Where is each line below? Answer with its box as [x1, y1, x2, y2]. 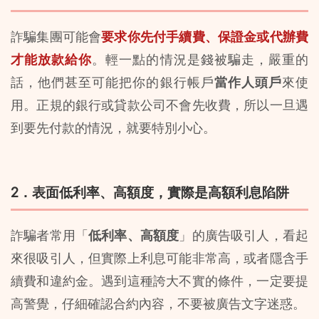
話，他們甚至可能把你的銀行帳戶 [11, 75, 214, 90]
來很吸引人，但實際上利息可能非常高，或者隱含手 [11, 251, 308, 266]
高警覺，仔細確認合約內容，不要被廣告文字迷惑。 [11, 296, 305, 312]
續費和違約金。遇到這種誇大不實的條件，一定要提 [11, 273, 308, 289]
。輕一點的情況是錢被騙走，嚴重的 [92, 52, 309, 68]
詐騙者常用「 [11, 228, 89, 244]
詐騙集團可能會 [11, 29, 102, 45]
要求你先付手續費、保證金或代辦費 [101, 29, 309, 45]
